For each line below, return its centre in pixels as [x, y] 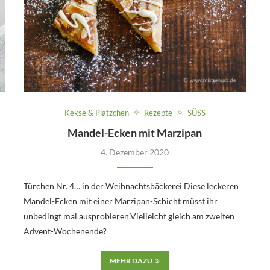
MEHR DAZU [131, 260]
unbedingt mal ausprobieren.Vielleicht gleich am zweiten [129, 216]
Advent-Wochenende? [65, 231]
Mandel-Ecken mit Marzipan [135, 132]
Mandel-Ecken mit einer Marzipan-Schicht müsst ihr [120, 201]
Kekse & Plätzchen [96, 112]
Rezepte [158, 112]
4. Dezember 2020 [135, 152]
